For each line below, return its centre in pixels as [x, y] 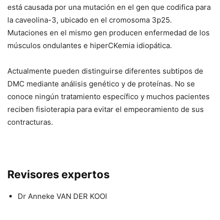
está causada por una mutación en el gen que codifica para [109, 7]
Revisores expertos [58, 175]
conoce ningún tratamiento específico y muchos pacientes [109, 97]
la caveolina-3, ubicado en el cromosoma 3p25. [90, 20]
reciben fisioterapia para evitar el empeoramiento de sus [106, 110]
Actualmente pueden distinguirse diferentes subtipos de [105, 71]
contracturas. [30, 122]
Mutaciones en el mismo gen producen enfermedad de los [109, 33]
